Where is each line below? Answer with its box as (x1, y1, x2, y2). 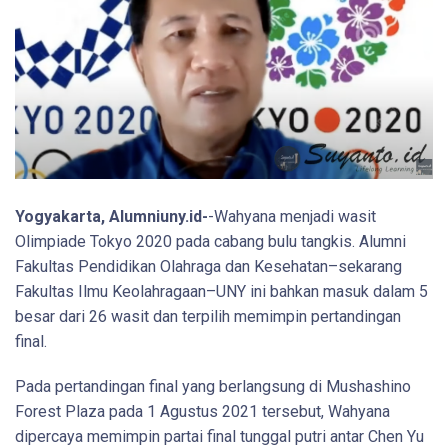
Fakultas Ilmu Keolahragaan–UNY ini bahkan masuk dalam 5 (15, 281, 428, 301)
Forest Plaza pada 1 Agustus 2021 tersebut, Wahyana (15, 401, 390, 421)
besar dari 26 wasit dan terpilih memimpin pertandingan (15, 306, 401, 326)
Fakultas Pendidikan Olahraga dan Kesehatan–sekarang (15, 256, 402, 276)
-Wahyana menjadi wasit (208, 206, 376, 226)
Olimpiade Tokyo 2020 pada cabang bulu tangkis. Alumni (15, 231, 406, 251)
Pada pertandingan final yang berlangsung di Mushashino (15, 376, 411, 396)
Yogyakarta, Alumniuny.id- (15, 206, 208, 226)
